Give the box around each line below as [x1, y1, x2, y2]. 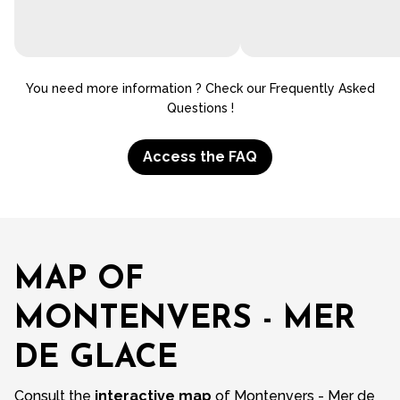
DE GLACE [14, 343, 178, 375]
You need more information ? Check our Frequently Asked [25, 81, 375, 96]
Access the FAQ [143, 148, 257, 165]
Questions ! [166, 101, 234, 115]
